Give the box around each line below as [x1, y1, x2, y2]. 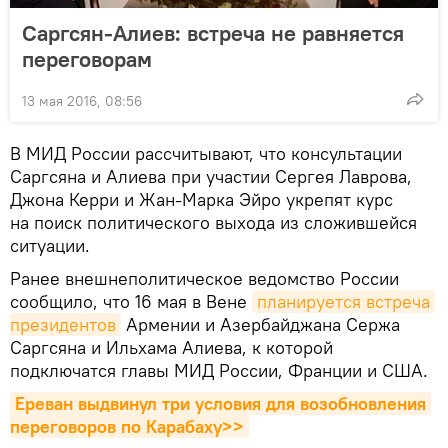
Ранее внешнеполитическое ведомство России [10, 267, 399, 291]
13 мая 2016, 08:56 [22, 92, 142, 111]
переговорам [22, 45, 152, 74]
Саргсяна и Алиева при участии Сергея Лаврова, [10, 165, 412, 189]
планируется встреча [257, 290, 430, 314]
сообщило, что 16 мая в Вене [10, 290, 252, 314]
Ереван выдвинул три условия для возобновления [15, 392, 426, 416]
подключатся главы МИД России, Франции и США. [10, 359, 428, 383]
